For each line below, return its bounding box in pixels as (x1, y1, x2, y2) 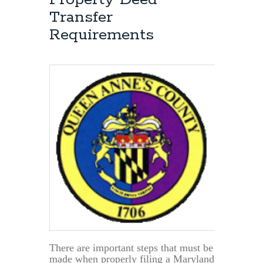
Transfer (49, 7, 113, 28)
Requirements (49, 25, 154, 46)
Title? (177, 11, 201, 23)
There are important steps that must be (49, 241, 213, 254)
